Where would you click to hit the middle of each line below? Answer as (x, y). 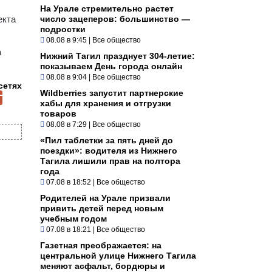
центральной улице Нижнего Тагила (118, 255)
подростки (63, 29)
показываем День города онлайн (111, 66)
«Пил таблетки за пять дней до (107, 140)
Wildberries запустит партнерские (112, 93)
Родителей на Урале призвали (105, 198)
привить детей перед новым (102, 208)
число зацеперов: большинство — (115, 19)
